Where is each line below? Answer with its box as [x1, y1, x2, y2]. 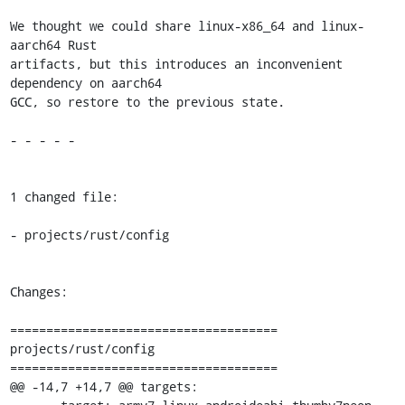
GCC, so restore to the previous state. [9, 93, 285, 110]
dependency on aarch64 [9, 74, 162, 91]
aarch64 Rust [9, 36, 97, 53]
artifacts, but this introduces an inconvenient [9, 55, 343, 72]
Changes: [9, 283, 68, 300]
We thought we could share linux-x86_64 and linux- [9, 17, 364, 34]
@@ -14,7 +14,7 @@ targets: [9, 378, 198, 395]
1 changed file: [9, 188, 118, 205]
